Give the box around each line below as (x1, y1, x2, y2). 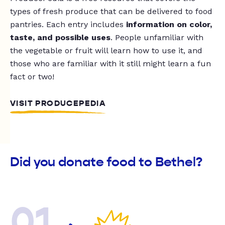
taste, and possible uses (10, 33, 110, 43)
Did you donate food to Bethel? (10, 154, 202, 170)
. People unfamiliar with (110, 33, 203, 43)
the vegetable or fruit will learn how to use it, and (10, 46, 202, 56)
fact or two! (10, 72, 54, 82)
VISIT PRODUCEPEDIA (10, 98, 106, 109)
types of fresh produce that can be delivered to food (10, 7, 212, 17)
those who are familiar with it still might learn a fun (10, 59, 211, 69)
